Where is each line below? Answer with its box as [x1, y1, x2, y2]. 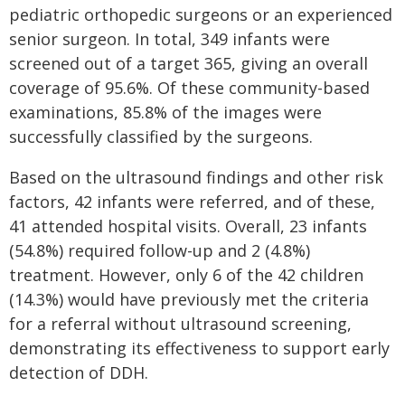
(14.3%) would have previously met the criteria [9, 288, 369, 311]
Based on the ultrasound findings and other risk [9, 166, 383, 189]
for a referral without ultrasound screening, [9, 313, 352, 335]
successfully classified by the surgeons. [9, 126, 313, 148]
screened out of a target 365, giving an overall [9, 52, 368, 75]
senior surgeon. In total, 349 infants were [9, 28, 330, 51]
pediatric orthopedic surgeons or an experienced [9, 4, 392, 26]
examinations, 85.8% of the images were [9, 101, 322, 124]
